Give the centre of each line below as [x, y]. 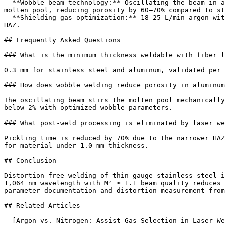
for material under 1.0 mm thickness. [76, 145]
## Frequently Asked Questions [62, 40]
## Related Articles [42, 206]
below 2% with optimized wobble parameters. [88, 108]
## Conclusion [30, 160]
